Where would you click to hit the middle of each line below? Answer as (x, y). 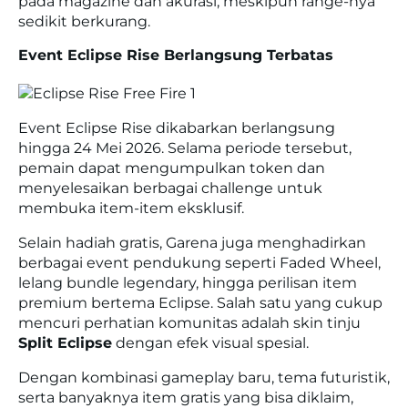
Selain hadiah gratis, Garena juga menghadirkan (192, 243)
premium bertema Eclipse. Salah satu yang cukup (200, 303)
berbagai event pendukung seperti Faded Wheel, (199, 263)
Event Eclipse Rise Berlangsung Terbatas (176, 55)
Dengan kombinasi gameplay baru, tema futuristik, (204, 378)
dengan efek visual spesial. (210, 343)
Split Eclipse (65, 343)
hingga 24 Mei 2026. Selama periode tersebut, (185, 148)
